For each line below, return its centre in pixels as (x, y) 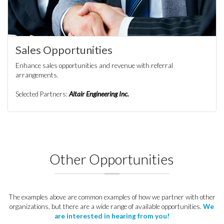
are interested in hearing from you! (112, 216)
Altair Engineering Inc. (98, 94)
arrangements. (37, 75)
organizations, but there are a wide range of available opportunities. (106, 207)
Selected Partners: (41, 94)
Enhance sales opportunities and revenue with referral (94, 66)
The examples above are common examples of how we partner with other (112, 197)
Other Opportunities (112, 159)
